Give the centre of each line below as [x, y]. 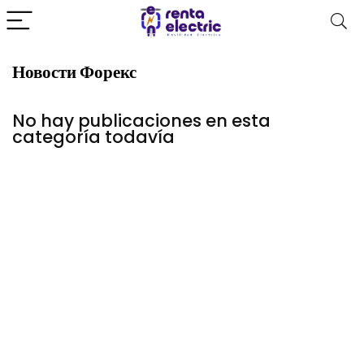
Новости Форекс [74, 72]
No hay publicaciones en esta [141, 121]
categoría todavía [93, 137]
